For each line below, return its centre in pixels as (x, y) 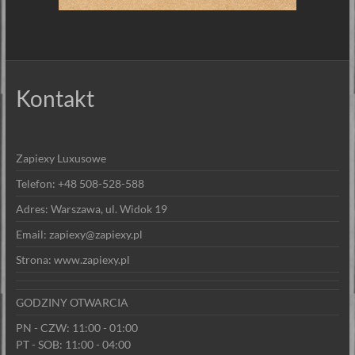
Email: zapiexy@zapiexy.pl (79, 234)
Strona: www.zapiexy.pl (73, 259)
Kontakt (55, 98)
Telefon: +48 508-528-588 (80, 183)
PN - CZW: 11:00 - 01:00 (76, 327)
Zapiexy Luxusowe (61, 158)
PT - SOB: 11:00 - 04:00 (73, 344)
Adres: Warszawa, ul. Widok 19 (91, 208)
